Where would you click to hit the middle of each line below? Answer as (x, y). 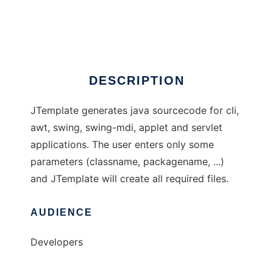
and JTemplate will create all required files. (129, 179)
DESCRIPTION (136, 81)
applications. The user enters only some (122, 145)
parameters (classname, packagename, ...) (127, 162)
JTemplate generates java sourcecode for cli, (135, 111)
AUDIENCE (62, 213)
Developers (57, 242)
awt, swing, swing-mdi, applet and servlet (126, 128)
